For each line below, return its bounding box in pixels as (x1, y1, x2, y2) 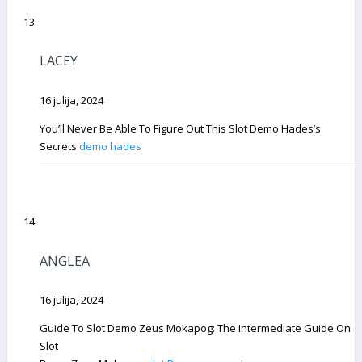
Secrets (40, 139, 79, 154)
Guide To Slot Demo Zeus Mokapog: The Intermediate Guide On (40, 321, 351, 336)
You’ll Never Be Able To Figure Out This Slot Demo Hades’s (40, 121, 321, 136)
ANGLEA (40, 251, 90, 270)
